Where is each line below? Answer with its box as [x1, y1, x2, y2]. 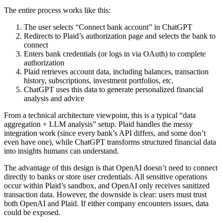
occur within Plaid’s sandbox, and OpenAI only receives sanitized [4, 181, 210, 190]
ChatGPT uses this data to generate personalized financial [24, 85, 203, 94]
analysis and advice [24, 94, 84, 103]
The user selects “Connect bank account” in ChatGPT [24, 23, 192, 32]
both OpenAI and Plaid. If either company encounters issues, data [4, 199, 209, 208]
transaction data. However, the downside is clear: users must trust [4, 190, 207, 199]
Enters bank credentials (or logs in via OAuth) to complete [24, 50, 206, 58]
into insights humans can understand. [4, 147, 119, 156]
